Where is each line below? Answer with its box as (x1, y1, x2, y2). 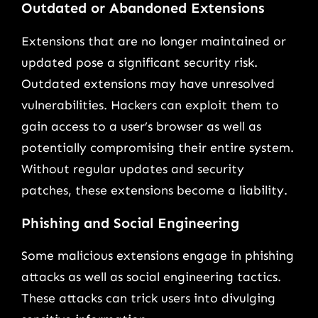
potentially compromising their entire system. (21, 140, 294, 156)
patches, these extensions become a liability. (21, 182, 287, 199)
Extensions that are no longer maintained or (21, 33, 286, 50)
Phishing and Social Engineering (21, 214, 239, 231)
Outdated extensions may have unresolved (21, 76, 275, 92)
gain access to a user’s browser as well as (21, 119, 261, 135)
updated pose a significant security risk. (21, 55, 258, 71)
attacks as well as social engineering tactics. (21, 269, 281, 285)
